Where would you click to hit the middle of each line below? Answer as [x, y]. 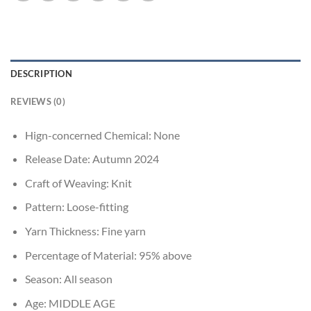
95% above [165, 255]
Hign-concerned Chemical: [89, 135]
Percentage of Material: [82, 255]
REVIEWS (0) [38, 101]
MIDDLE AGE [82, 303]
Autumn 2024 [125, 159]
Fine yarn [123, 231]
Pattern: [45, 207]
